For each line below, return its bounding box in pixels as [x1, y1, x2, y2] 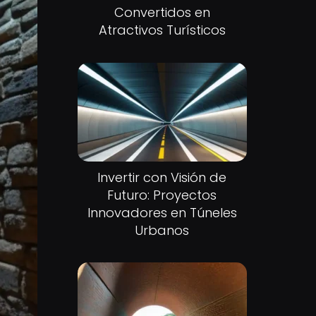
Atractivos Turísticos [98, 21, 226, 39]
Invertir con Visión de [97, 168, 227, 186]
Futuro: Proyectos [107, 186, 217, 204]
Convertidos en [114, 4, 210, 21]
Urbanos [135, 221, 190, 239]
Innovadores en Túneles [87, 203, 237, 221]
